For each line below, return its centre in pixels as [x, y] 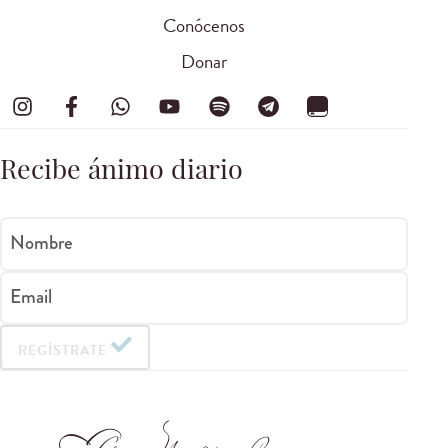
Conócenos [204, 26]
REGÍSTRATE [62, 350]
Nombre [41, 242]
